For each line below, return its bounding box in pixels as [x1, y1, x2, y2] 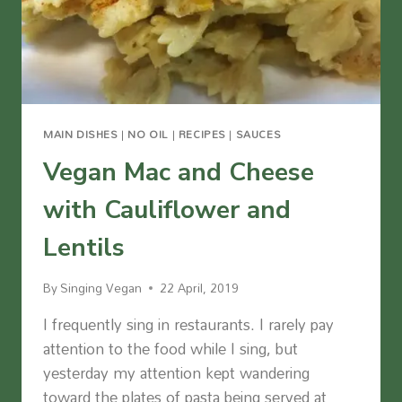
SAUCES [235, 123, 282, 144]
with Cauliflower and [43, 192, 291, 227]
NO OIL [127, 123, 169, 144]
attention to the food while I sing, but [43, 334, 298, 364]
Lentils [43, 230, 125, 265]
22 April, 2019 [160, 275, 240, 301]
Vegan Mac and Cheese [43, 154, 314, 189]
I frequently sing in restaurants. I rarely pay [43, 310, 334, 340]
